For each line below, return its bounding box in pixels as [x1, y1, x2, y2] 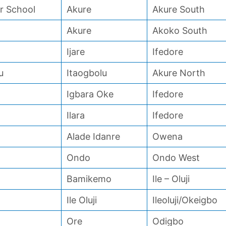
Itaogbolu [67, 68, 107, 78]
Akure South [152, 4, 205, 15]
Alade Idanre [67, 131, 120, 142]
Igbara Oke [67, 89, 114, 99]
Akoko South [152, 25, 207, 36]
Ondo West [152, 152, 200, 163]
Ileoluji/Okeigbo [152, 195, 217, 205]
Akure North [152, 68, 205, 78]
